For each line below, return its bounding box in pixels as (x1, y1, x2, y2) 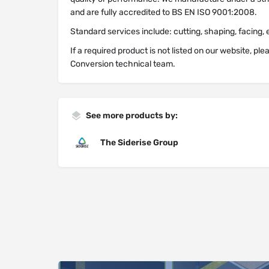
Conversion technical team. (70, 59, 175, 69)
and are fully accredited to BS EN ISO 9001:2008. (70, 7, 257, 17)
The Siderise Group (100, 138, 178, 148)
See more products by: (86, 110, 178, 121)
